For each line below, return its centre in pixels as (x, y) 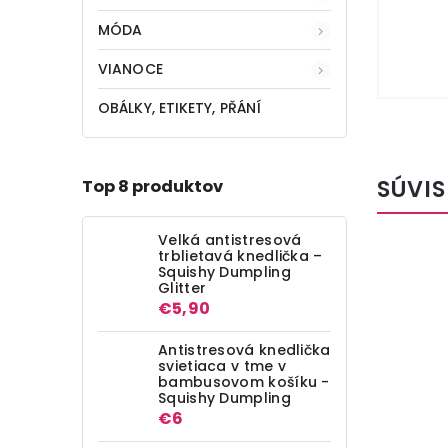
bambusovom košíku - (244, 381)
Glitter (182, 287)
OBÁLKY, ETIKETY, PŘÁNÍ (180, 107)
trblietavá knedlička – (240, 255)
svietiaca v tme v (222, 365)
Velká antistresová (230, 239)
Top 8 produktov (152, 187)
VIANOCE (130, 68)
